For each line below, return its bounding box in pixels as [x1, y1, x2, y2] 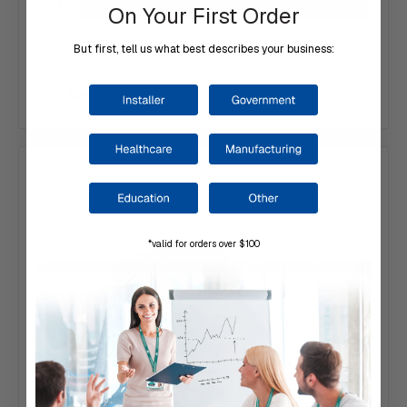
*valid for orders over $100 [147, 238, 260, 251]
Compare [66, 84, 124, 103]
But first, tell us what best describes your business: [73, 41, 334, 56]
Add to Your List [142, 41, 244, 59]
